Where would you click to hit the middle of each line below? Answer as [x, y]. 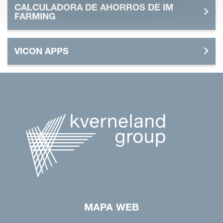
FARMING [35, 16]
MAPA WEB [111, 207]
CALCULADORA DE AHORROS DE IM [94, 7]
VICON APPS [42, 51]
